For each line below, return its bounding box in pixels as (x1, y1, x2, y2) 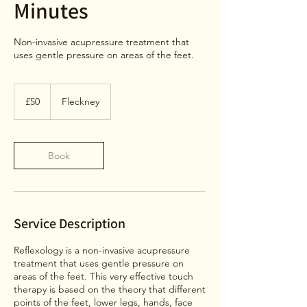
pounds (14, 99, 38, 107)
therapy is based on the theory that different (14, 283, 206, 295)
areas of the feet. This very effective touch (14, 270, 193, 282)
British (14, 92, 34, 99)
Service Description (14, 214, 125, 232)
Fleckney (62, 95, 99, 108)
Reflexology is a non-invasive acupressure (14, 244, 190, 256)
